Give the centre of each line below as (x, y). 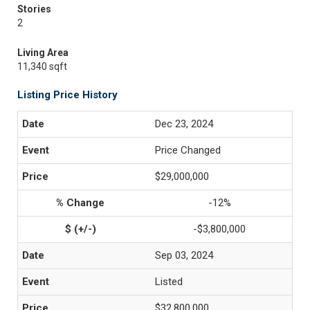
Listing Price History (67, 95)
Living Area (43, 53)
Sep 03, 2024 (184, 255)
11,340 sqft (42, 66)
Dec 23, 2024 (184, 124)
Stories (34, 9)
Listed (169, 282)
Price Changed (188, 150)
